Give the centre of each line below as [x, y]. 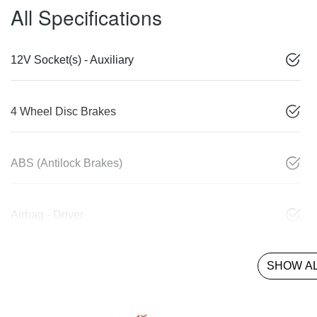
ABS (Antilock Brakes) [67, 163]
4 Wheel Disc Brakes [63, 111]
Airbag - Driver [47, 214]
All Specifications [86, 17]
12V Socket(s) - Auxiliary [72, 59]
